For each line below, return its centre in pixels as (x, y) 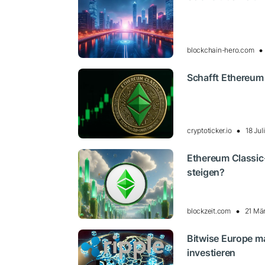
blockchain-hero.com (221, 50)
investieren (211, 253)
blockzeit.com (209, 211)
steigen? (206, 172)
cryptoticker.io (209, 131)
